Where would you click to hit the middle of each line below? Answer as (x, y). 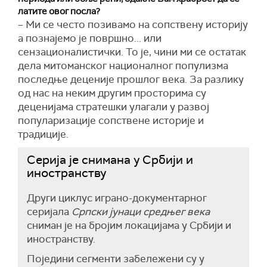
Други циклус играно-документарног (117, 198)
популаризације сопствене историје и (111, 121)
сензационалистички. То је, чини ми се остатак (132, 52)
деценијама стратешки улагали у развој (114, 107)
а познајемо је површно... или (90, 38)
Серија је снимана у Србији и (110, 160)
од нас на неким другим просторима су (112, 93)
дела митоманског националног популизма (123, 66)
